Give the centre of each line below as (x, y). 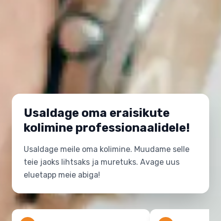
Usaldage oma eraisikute (97, 113)
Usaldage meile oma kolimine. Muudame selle (107, 149)
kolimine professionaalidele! (107, 128)
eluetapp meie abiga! (62, 175)
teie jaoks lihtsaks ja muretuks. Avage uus (102, 162)
